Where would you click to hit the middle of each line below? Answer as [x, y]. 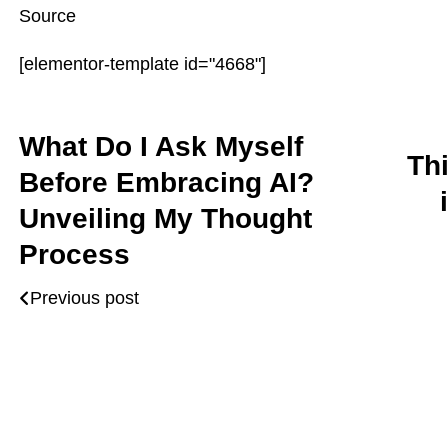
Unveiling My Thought [165, 218]
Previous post [84, 298]
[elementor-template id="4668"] [142, 64]
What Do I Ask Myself [161, 146]
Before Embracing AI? [166, 182]
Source [47, 16]
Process [74, 254]
